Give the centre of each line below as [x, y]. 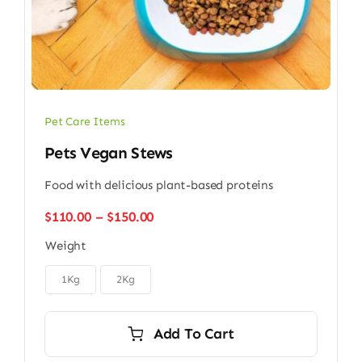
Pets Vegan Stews [108, 152]
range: [175, 232]
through [179, 264]
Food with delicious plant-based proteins [158, 185]
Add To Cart [194, 333]
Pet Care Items [84, 122]
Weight [66, 245]
